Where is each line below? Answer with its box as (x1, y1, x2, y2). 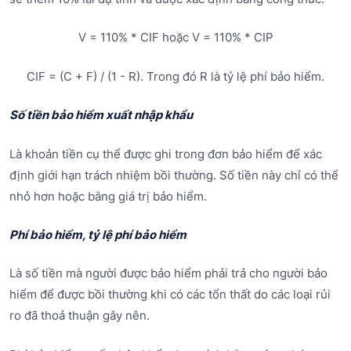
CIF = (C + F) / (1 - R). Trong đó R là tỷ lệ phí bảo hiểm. (27, 68, 324, 84)
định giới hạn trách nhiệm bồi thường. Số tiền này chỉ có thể (9, 167, 338, 183)
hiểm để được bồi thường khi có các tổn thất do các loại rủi (9, 287, 331, 302)
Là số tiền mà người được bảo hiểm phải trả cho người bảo (9, 266, 327, 281)
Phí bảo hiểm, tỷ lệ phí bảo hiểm (9, 226, 186, 242)
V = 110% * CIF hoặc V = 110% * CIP (78, 30, 273, 45)
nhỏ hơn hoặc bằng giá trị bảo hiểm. (9, 188, 207, 204)
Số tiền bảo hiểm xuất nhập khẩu (9, 107, 193, 123)
